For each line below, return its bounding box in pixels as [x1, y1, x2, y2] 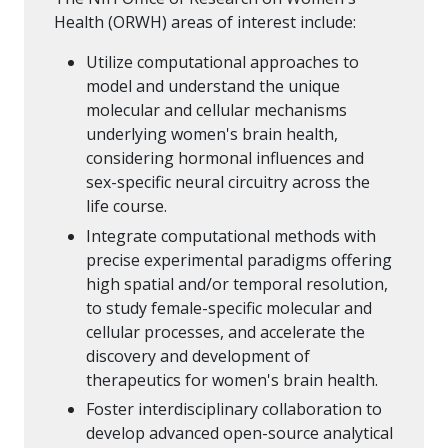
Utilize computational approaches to [86, 51, 359, 74]
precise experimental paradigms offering [86, 248, 392, 271]
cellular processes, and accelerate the [86, 320, 365, 343]
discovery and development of [86, 344, 310, 367]
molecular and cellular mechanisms [86, 99, 347, 122]
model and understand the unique [86, 75, 340, 98]
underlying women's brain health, [86, 123, 338, 146]
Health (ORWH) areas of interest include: [54, 11, 356, 34]
